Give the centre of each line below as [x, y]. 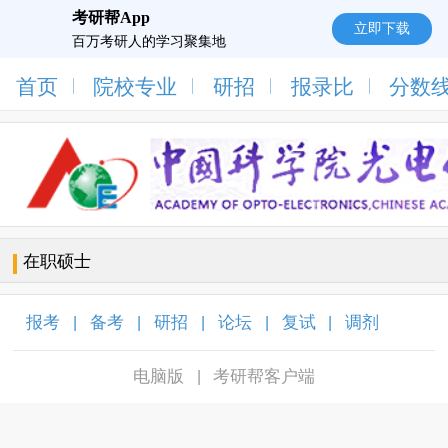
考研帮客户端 [264, 376]
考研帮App [110, 18]
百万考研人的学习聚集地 [148, 42]
